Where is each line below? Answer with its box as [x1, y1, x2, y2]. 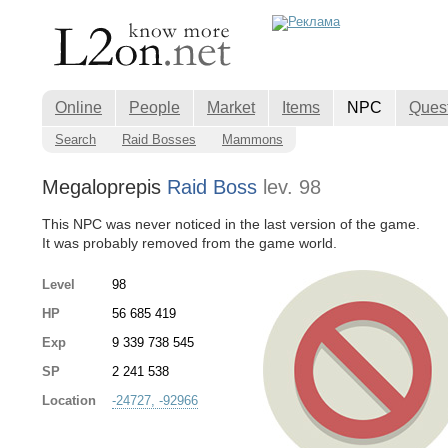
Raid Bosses [122, 132, 196, 147]
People [129, 99, 180, 116]
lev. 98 [263, 176, 321, 198]
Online [55, 99, 102, 116]
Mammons [222, 132, 283, 147]
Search [55, 132, 96, 147]
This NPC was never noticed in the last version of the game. [42, 215, 420, 232]
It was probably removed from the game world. [42, 234, 337, 251]
